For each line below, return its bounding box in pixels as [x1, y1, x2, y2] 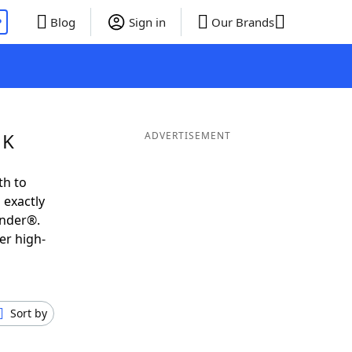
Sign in [128, 14, 166, 30]
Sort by [10, 306, 47, 321]
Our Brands [211, 14, 274, 30]
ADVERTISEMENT [144, 129, 231, 142]
